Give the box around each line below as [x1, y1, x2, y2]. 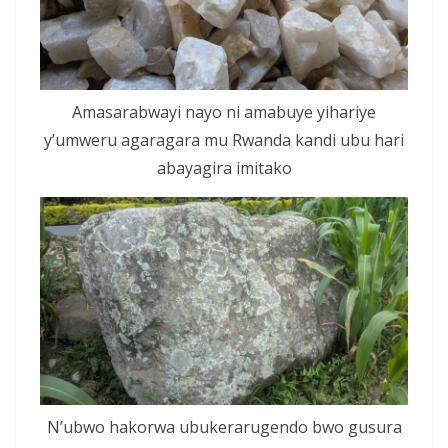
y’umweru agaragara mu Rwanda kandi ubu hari [44, 129, 404, 152]
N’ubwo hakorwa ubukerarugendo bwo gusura [46, 415, 402, 438]
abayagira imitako [156, 157, 292, 180]
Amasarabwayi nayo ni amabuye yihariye [72, 101, 376, 124]
